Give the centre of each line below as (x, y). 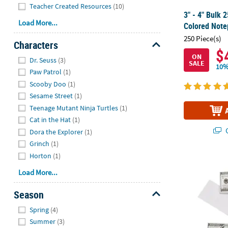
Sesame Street (51, 96)
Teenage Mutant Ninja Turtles (74, 108)
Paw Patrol (46, 72)
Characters (36, 45)
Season (28, 194)
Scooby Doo (48, 84)
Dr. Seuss (43, 60)
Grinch (40, 144)
